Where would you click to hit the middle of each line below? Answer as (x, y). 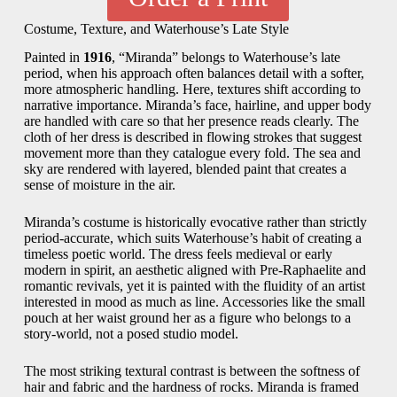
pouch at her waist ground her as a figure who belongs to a (187, 318)
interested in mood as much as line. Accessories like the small (194, 302)
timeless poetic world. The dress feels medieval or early (178, 254)
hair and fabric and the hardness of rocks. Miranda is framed (191, 387)
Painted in (53, 58)
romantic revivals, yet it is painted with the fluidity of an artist (194, 286)
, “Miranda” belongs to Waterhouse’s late (226, 58)
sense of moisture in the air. (99, 185)
